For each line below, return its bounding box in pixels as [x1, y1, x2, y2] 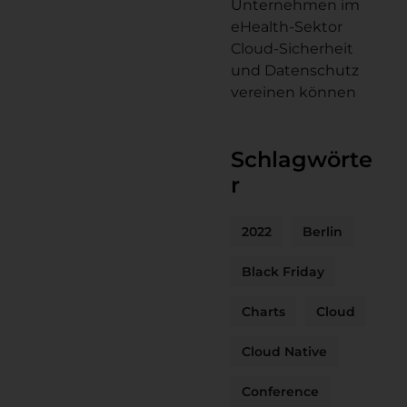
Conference [242, 383, 319, 400]
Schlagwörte [231, 146, 372, 173]
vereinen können [231, 84, 356, 101]
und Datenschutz [231, 62, 359, 79]
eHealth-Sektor [231, 18, 342, 35]
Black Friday [242, 263, 324, 280]
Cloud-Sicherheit [231, 40, 353, 57]
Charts [242, 303, 285, 320]
